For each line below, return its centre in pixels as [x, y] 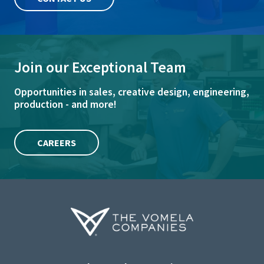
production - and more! [65, 105]
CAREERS [56, 142]
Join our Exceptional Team [100, 67]
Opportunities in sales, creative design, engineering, [132, 92]
